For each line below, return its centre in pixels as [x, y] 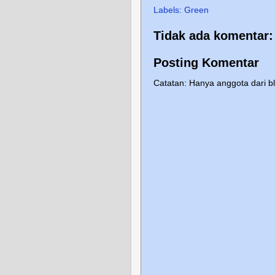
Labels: [169, 10]
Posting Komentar [206, 62]
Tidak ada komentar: [213, 36]
